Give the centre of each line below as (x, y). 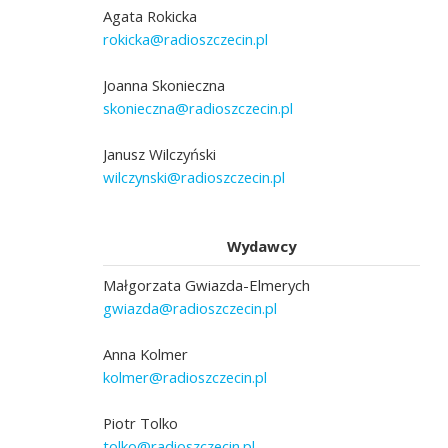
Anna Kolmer (146, 353)
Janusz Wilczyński (160, 153)
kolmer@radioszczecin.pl (185, 376)
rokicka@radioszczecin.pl (186, 38)
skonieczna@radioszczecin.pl (198, 107)
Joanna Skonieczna (164, 84)
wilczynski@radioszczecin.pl (194, 176)
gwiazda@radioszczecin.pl (190, 307)
